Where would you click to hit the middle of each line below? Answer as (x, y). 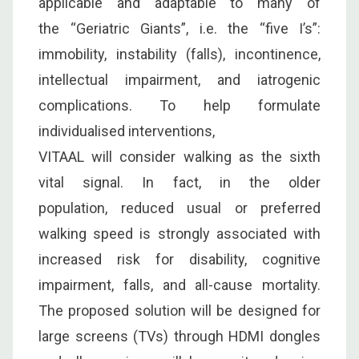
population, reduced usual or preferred (179, 208)
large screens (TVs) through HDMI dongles (179, 336)
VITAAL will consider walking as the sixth (179, 156)
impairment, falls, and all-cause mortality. (179, 284)
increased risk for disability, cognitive (179, 259)
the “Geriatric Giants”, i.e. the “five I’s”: (179, 28)
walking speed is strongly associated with (179, 233)
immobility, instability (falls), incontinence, (179, 54)
